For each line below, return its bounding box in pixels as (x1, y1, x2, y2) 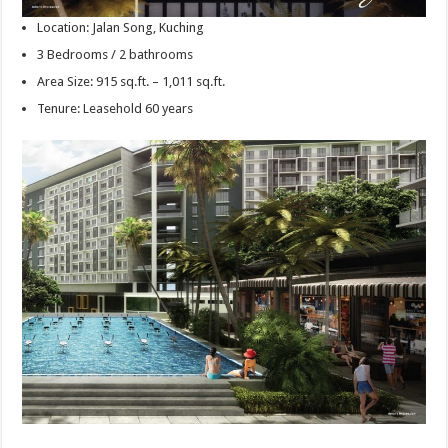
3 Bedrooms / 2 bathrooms (37, 46, 194, 62)
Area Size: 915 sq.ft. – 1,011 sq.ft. (37, 73, 226, 89)
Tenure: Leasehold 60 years (37, 100, 194, 116)
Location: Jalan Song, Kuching (37, 19, 205, 35)
